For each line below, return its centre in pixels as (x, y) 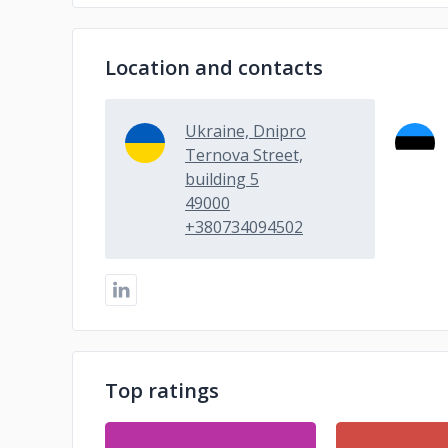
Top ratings (162, 390)
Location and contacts (214, 67)
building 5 (222, 179)
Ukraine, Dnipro (245, 131)
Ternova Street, (244, 155)
